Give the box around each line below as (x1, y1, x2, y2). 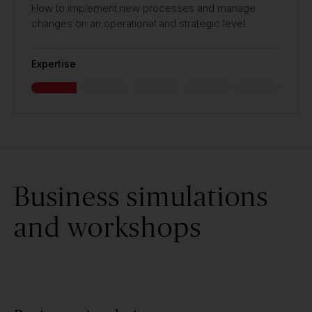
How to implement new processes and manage (31, 1, 256, 15)
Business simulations (14, 180, 269, 212)
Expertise (31, 58, 76, 70)
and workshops (14, 211, 202, 242)
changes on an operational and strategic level (31, 17, 245, 30)
